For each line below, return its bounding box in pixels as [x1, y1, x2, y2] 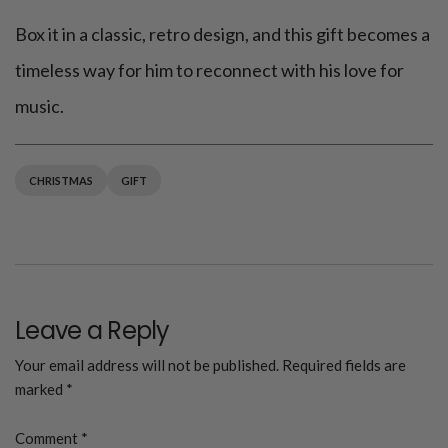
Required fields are [282, 356, 406, 375]
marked [15, 380, 66, 399]
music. [15, 95, 64, 118]
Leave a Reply [15, 314, 170, 348]
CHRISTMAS [29, 173, 93, 187]
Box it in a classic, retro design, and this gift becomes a [15, 23, 430, 46]
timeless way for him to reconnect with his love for [15, 59, 404, 82]
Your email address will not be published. [15, 356, 279, 375]
